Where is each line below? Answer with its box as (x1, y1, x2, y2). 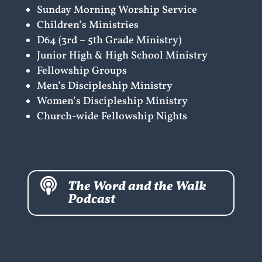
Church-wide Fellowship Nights (36, 109, 187, 125)
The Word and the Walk (67, 178, 206, 196)
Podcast (67, 191, 115, 209)
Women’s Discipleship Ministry (36, 94, 188, 109)
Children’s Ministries (36, 18, 139, 33)
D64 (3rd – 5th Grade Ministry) (36, 33, 181, 49)
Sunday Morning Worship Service (36, 3, 197, 18)
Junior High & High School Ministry (36, 49, 208, 64)
